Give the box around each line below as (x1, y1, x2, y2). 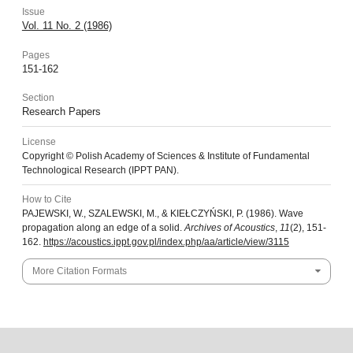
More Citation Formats (32, 265, 127, 277)
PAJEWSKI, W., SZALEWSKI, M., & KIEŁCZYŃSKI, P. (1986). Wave (21, 208, 303, 220)
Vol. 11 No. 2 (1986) (21, 19, 112, 32)
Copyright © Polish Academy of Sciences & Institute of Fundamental (21, 150, 310, 162)
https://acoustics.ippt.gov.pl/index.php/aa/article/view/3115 (43, 236, 289, 248)
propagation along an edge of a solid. (21, 222, 184, 234)
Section (21, 92, 54, 104)
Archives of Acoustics (184, 222, 275, 234)
